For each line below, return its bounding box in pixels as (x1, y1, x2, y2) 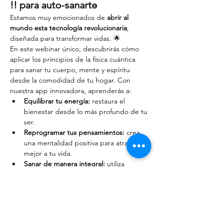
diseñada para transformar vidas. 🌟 (10, 34, 120, 43)
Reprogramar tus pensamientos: (24, 128, 124, 137)
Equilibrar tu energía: (24, 97, 90, 106)
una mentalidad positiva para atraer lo (24, 138, 144, 147)
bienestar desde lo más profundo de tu (24, 107, 149, 116)
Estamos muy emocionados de (10, 13, 107, 22)
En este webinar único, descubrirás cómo (10, 44, 141, 53)
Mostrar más (10, 207, 48, 216)
